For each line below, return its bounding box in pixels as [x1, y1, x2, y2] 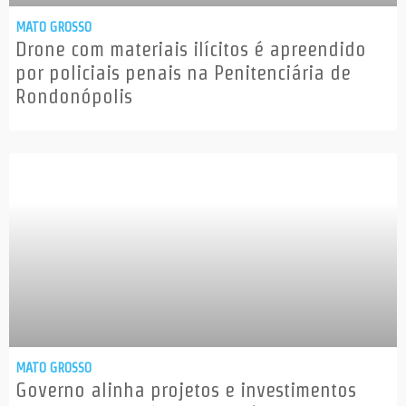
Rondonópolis [15, 85, 132, 108]
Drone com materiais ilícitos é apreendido [15, 38, 366, 61]
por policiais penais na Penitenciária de [15, 62, 351, 84]
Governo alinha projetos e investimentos [15, 379, 356, 401]
